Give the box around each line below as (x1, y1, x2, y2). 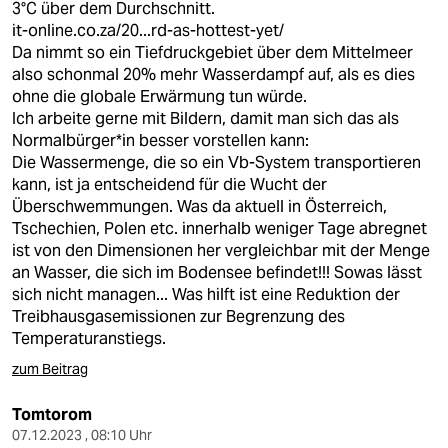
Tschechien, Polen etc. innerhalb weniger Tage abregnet (12, 218, 427, 239)
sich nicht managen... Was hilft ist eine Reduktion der (12, 284, 400, 305)
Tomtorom (12, 404, 92, 425)
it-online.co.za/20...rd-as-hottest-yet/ (12, 20, 284, 41)
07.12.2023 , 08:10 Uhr (12, 426, 152, 444)
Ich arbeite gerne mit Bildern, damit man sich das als (12, 108, 399, 129)
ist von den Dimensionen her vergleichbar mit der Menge (12, 240, 430, 261)
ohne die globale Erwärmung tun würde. (12, 86, 307, 107)
